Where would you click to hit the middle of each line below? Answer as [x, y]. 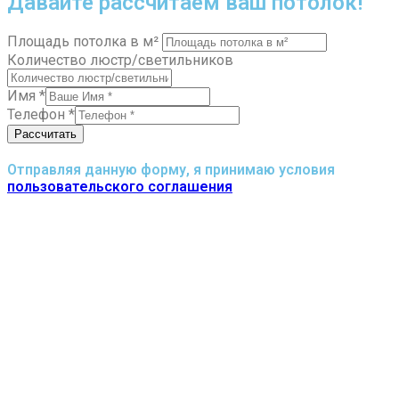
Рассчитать [45, 134]
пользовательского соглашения [120, 186]
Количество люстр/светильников [120, 60]
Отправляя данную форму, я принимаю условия [171, 169]
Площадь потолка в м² [85, 41]
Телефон [38, 114]
